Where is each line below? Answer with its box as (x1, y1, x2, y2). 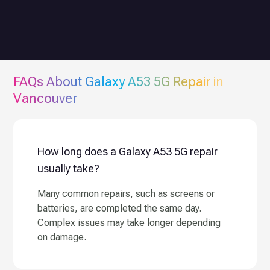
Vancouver (13, 90, 78, 106)
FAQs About (13, 74, 86, 89)
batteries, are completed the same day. (37, 202, 202, 214)
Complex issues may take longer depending (37, 216, 221, 228)
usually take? (37, 162, 100, 175)
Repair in (170, 74, 224, 89)
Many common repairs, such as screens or (37, 187, 215, 199)
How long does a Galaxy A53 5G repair (37, 145, 218, 158)
